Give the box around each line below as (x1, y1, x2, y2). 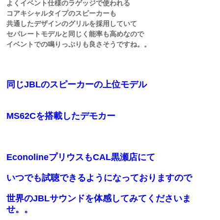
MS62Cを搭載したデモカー (6, 111, 116, 121)
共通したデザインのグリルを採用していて (6, 20, 137, 27)
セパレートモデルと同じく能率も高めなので (6, 30, 144, 38)
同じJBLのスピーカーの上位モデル (6, 80, 147, 89)
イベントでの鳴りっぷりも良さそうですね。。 (6, 40, 151, 48)
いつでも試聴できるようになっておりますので (6, 173, 192, 183)
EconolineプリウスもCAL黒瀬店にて (6, 152, 156, 162)
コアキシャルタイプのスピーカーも (6, 9, 117, 17)
